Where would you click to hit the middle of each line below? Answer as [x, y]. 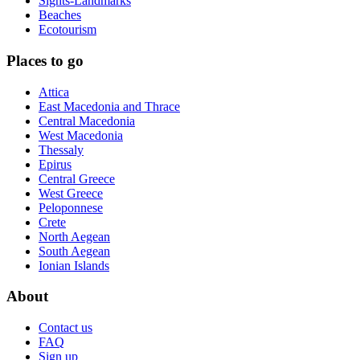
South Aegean [74, 251]
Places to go [45, 61]
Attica [54, 92]
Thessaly [61, 149]
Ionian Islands [74, 265]
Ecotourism [67, 30]
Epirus [55, 164]
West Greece [71, 193]
